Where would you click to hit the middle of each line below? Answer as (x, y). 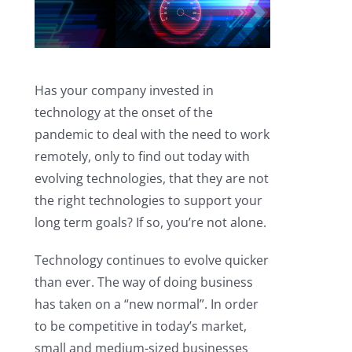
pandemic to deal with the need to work (152, 135)
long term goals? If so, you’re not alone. (150, 223)
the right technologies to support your (148, 201)
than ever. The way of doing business (143, 282)
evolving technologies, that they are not (151, 179)
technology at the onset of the (123, 113)
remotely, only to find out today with (142, 157)
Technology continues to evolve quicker (151, 260)
